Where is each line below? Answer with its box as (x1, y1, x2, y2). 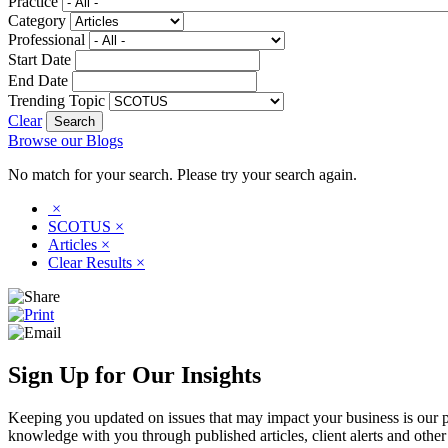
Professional (8, 30, 85, 48)
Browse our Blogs (8, 131, 123, 149)
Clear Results (48, 253, 136, 271)
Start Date (8, 50, 71, 68)
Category (8, 11, 66, 29)
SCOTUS (48, 217, 115, 235)
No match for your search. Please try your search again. (8, 165, 357, 183)
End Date (8, 71, 68, 89)
